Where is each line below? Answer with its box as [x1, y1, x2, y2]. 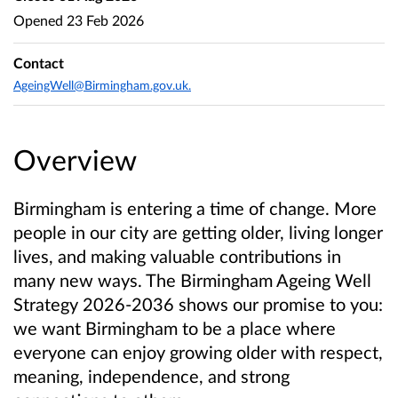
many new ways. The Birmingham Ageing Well [13, 268, 371, 291]
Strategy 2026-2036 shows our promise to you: [13, 292, 383, 314]
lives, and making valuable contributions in [13, 244, 341, 267]
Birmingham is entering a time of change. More [13, 196, 377, 219]
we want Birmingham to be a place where [13, 316, 336, 338]
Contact [13, 53, 64, 71]
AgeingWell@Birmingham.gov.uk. [13, 77, 191, 93]
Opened [13, 12, 63, 29]
